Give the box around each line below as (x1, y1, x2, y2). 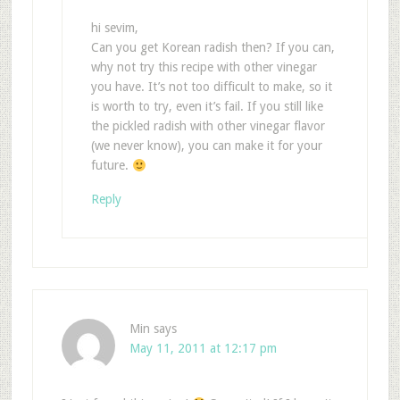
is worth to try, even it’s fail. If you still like (90, 99, 323, 114)
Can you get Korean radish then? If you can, (90, 40, 335, 55)
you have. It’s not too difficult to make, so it (90, 79, 332, 95)
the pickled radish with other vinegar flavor (90, 119, 325, 134)
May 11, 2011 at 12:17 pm (129, 341, 277, 356)
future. (90, 158, 132, 173)
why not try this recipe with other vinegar (90, 60, 317, 75)
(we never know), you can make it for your (90, 138, 322, 154)
